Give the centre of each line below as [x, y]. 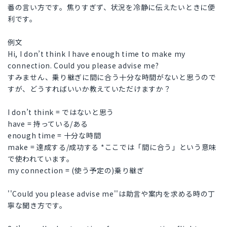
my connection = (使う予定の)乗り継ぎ [76, 171]
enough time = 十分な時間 [54, 136]
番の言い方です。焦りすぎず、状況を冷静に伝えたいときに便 [111, 7]
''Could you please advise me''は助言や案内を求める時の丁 [112, 194]
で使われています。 [41, 159]
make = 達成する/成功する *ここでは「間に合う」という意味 [112, 147]
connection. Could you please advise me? [83, 66]
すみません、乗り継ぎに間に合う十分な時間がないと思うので [112, 77]
